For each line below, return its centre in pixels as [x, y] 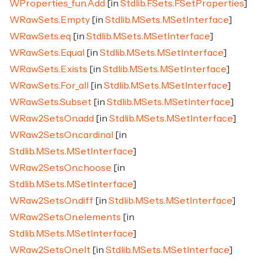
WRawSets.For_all [49, 86]
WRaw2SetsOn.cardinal [61, 135]
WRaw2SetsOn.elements [65, 217]
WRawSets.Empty [50, 20]
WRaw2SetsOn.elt [50, 250]
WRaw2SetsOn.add [52, 119]
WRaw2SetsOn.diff [51, 201]
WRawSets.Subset [50, 102]
